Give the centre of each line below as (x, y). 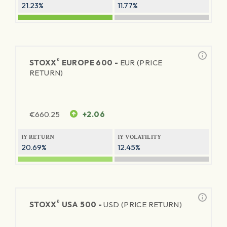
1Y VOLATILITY (140, 137)
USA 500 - (82, 204)
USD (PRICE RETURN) (143, 204)
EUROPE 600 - (90, 63)
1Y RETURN (38, 137)
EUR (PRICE (141, 63)
